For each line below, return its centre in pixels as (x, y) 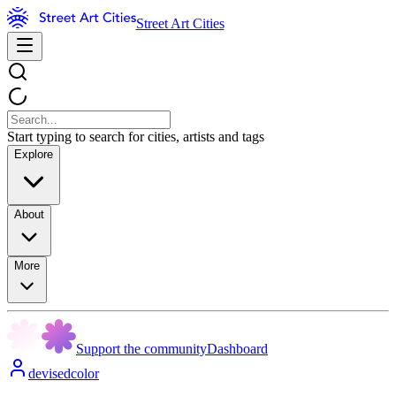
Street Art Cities (180, 23)
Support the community (141, 349)
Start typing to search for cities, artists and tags (136, 137)
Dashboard (237, 349)
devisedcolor (64, 373)
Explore (34, 154)
